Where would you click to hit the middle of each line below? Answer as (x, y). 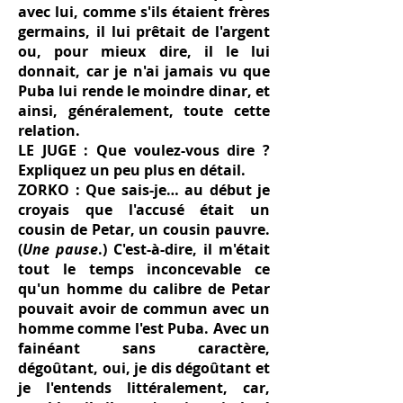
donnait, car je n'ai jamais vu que (144, 71)
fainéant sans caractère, (144, 348)
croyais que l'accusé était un (144, 210)
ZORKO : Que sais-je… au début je (144, 190)
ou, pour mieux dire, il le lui (144, 51)
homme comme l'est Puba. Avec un (144, 328)
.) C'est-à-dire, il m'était (184, 249)
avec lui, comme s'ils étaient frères (144, 12)
